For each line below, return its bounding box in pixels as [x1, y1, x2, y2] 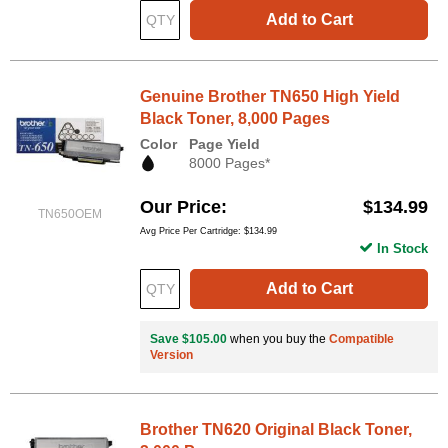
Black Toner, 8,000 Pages [140, 109, 330, 127]
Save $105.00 [150, 331, 227, 346]
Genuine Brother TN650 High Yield [140, 87, 400, 105]
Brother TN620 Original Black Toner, [140, 420, 412, 438]
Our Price [140, 196, 221, 217]
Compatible [329, 331, 394, 346]
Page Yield [189, 135, 260, 152]
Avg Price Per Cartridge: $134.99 [140, 225, 277, 236]
